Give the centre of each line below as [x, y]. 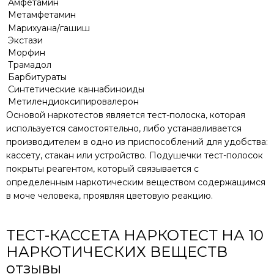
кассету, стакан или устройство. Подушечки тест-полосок [135, 155]
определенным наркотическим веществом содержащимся [136, 182]
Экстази [25, 40]
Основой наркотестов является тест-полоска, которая [126, 115]
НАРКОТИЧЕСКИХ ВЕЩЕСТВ [117, 252]
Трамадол [30, 65]
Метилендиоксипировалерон [73, 102]
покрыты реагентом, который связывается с [102, 169]
